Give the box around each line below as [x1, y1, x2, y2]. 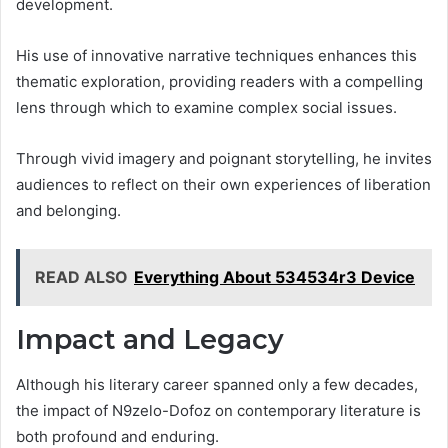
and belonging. [16, 201, 121, 221]
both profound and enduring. [16, 426, 219, 446]
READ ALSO [35, 267, 128, 288]
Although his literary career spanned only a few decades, [16, 374, 418, 394]
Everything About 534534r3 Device [134, 267, 415, 288]
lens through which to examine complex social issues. [16, 98, 397, 118]
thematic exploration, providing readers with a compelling [16, 72, 423, 92]
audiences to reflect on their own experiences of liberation [16, 175, 431, 195]
